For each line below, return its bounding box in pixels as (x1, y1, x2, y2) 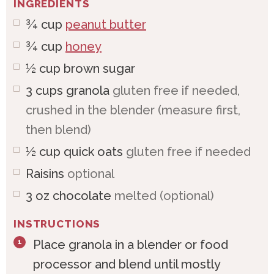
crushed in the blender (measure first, (26, 103, 240, 117)
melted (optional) (114, 188, 214, 203)
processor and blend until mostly (33, 257, 220, 272)
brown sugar (64, 61, 135, 76)
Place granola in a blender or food (33, 237, 228, 252)
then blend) (26, 122, 91, 137)
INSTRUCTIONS (13, 218, 101, 230)
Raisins (26, 166, 64, 181)
